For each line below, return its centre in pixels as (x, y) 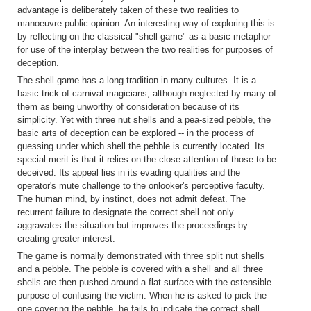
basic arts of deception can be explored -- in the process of (136, 133)
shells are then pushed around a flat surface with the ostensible (144, 282)
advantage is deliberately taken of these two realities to (128, 10)
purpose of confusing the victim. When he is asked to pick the (142, 295)
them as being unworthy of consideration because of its (128, 106)
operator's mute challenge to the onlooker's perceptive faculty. (141, 185)
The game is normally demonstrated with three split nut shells (141, 255)
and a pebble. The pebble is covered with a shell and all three (140, 269)
